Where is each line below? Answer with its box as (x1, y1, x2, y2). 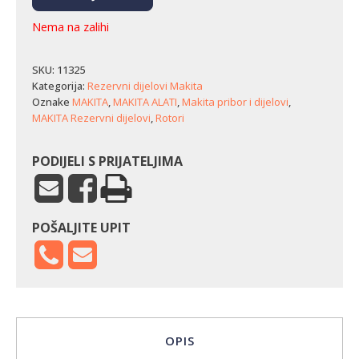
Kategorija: (32, 79, 87, 93)
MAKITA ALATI (113, 95, 177, 109)
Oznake (32, 95, 72, 109)
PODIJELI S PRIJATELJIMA (32, 152, 183, 170)
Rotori (155, 111, 184, 125)
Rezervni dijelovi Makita (87, 79, 203, 93)
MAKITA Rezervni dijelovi (32, 111, 151, 125)
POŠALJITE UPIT (32, 219, 131, 236)
